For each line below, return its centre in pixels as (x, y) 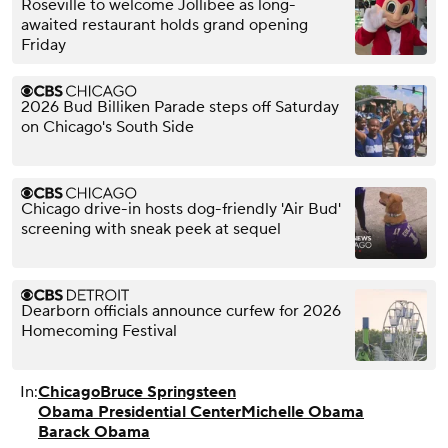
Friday (43, 45)
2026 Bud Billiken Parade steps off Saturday (180, 107)
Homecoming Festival (99, 331)
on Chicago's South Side (107, 127)
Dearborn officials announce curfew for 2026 (181, 311)
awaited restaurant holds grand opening (164, 25)
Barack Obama (94, 432)
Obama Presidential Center (139, 412)
